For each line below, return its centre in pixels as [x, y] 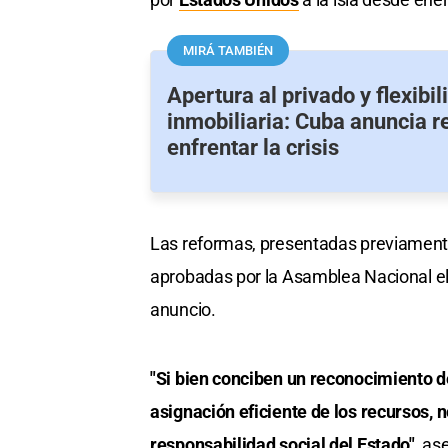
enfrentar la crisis [253, 147]
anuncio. [183, 310]
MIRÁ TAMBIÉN [228, 51]
